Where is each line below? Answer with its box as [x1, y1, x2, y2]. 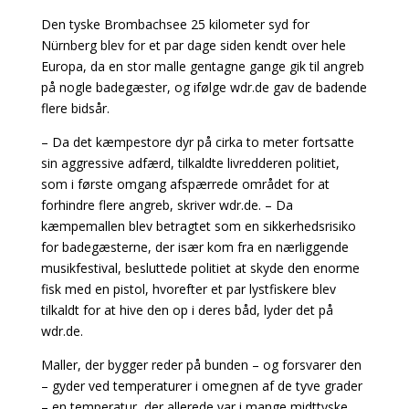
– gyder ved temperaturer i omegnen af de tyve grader [40, 377, 362, 394]
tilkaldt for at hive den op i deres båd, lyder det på [40, 301, 333, 319]
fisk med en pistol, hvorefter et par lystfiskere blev [40, 280, 336, 298]
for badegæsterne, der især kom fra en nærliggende [40, 238, 349, 256]
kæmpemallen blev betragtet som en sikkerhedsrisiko [40, 217, 356, 235]
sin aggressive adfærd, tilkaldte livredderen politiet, [40, 154, 340, 172]
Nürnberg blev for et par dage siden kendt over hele [40, 37, 346, 54]
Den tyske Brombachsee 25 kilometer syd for [40, 16, 309, 33]
